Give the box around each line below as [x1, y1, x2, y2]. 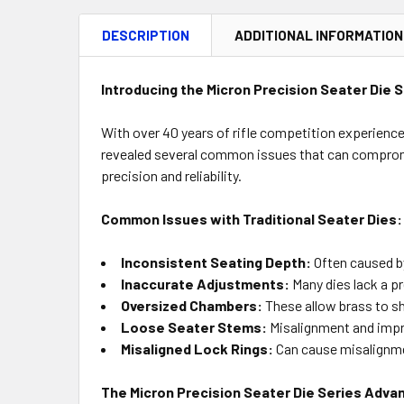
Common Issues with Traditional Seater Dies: [101, 210, 402, 227]
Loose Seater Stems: [121, 318, 267, 335]
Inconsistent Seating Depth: [121, 253, 311, 271]
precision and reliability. [101, 167, 242, 184]
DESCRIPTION [102, 27, 189, 43]
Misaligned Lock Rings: [121, 340, 273, 357]
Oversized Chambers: [121, 297, 262, 314]
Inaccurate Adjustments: [121, 275, 289, 292]
